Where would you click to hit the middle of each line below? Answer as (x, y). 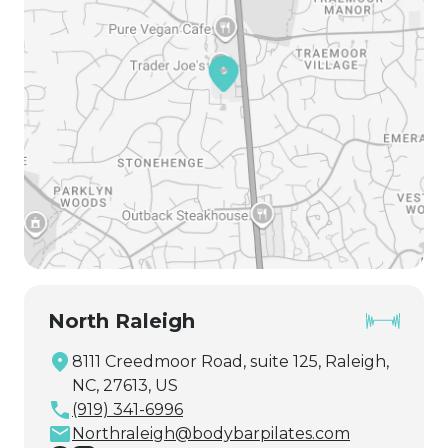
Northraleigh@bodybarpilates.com (211, 433)
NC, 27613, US (125, 385)
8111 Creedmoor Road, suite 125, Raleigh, (230, 361)
